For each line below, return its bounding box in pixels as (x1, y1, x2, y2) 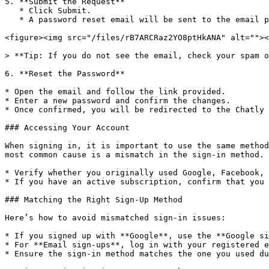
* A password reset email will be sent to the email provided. (5, 15, 19, 24)
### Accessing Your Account (5, 123, 130, 132)
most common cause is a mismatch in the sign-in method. (5, 150, 264, 159)
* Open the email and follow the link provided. (5, 87, 226, 96)
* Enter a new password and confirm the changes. (5, 96, 231, 105)
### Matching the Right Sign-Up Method (5, 195, 183, 204)
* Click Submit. (5, 6, 19, 15)
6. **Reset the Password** (5, 69, 125, 78)
